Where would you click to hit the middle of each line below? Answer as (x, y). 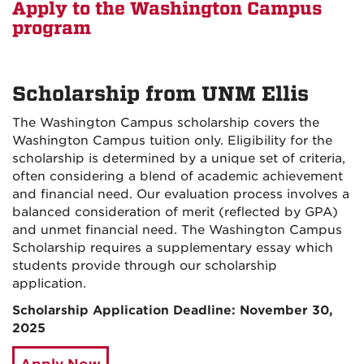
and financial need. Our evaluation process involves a (181, 195)
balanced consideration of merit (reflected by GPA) (175, 212)
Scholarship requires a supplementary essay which (173, 248)
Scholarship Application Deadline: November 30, (173, 311)
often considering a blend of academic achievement (178, 177)
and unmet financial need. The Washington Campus (177, 230)
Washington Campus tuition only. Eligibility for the (172, 141)
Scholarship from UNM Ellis (160, 94)
